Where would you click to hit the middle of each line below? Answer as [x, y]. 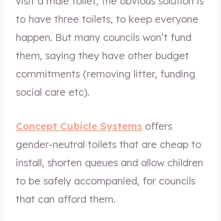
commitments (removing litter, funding [106, 74]
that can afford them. [66, 199]
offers [159, 126]
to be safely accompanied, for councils [106, 181]
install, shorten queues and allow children [110, 163]
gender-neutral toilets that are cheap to [109, 144]
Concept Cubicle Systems [79, 126]
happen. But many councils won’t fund [104, 37]
